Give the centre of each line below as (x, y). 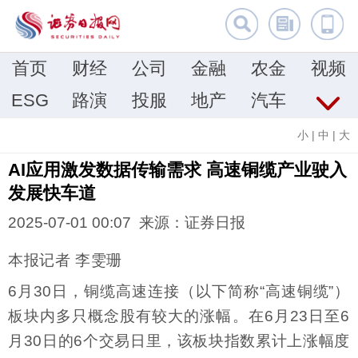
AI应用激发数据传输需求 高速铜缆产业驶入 (177, 170)
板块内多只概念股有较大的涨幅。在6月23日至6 (179, 316)
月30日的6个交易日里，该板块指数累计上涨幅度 (179, 340)
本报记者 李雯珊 (65, 261)
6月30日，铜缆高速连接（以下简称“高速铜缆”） (179, 291)
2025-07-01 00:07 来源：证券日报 (127, 223)
